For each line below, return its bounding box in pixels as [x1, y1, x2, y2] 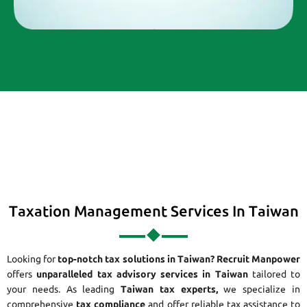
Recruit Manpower [216, 254, 300, 265]
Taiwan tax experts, [121, 284, 218, 295]
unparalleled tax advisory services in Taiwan [36, 269, 248, 280]
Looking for [7, 254, 58, 265]
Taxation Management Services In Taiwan [8, 202, 299, 220]
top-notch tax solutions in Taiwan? [58, 254, 214, 265]
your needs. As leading [7, 284, 121, 295]
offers [7, 269, 37, 280]
